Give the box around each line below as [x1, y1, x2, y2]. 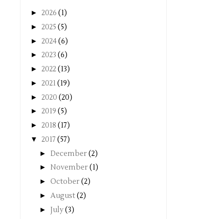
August [50, 191, 77, 200]
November [50, 163, 89, 173]
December [50, 149, 88, 158]
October [50, 177, 81, 186]
